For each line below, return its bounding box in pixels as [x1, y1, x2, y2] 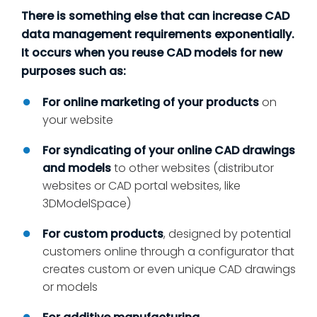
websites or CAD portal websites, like [42, 178, 241, 195]
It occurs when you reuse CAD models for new [21, 45, 282, 62]
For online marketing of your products [42, 94, 259, 111]
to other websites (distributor [111, 160, 274, 177]
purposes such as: [21, 63, 126, 80]
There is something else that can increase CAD [21, 8, 289, 25]
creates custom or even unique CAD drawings [42, 261, 296, 278]
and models [42, 160, 111, 177]
